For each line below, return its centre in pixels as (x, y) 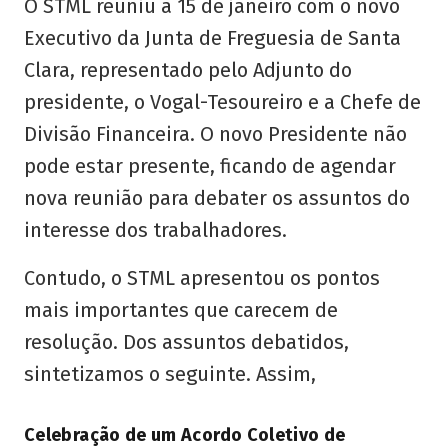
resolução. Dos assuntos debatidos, (186, 342)
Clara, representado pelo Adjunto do (188, 70)
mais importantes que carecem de (181, 310)
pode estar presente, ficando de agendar (210, 166)
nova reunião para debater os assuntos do (217, 198)
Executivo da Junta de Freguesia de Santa (212, 38)
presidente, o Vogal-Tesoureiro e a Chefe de (222, 102)
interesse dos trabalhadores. (155, 230)
